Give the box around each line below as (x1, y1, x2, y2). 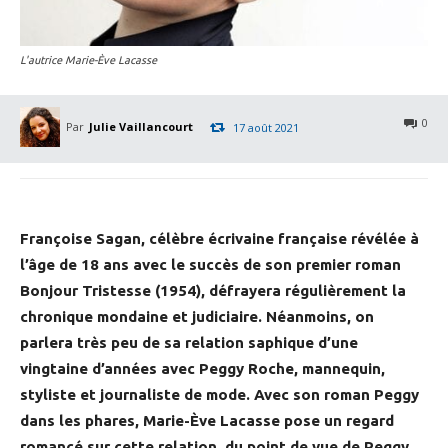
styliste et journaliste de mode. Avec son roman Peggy (20, 386, 419, 404)
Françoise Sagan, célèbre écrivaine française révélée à (20, 230, 419, 248)
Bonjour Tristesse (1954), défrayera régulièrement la (20, 282, 406, 300)
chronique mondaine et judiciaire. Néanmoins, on (20, 308, 374, 326)
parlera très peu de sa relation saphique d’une (20, 334, 358, 352)
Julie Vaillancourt (89, 119, 193, 135)
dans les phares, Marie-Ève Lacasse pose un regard (20, 412, 394, 430)
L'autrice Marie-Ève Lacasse (20, 54, 157, 67)
